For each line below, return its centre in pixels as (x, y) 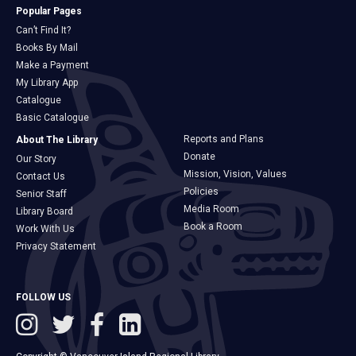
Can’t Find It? (43, 31)
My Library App (47, 83)
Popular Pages (49, 12)
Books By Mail (47, 48)
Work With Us (45, 229)
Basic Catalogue (52, 118)
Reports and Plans (224, 139)
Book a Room (213, 227)
